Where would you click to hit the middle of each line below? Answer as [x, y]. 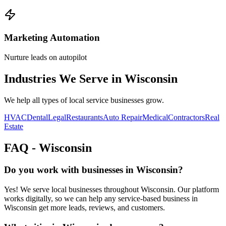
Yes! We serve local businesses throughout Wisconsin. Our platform [111, 190]
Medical [155, 117]
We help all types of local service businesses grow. [84, 100]
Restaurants [84, 117]
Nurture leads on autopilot [45, 57]
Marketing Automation [52, 38]
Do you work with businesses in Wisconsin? [94, 170]
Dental [37, 117]
